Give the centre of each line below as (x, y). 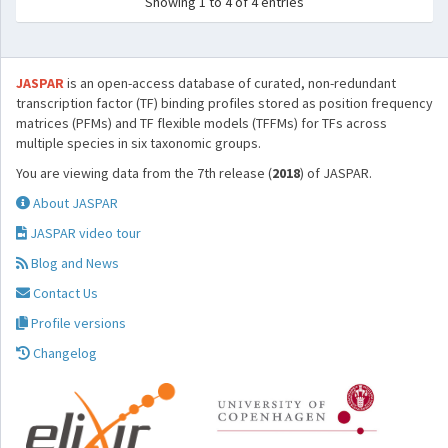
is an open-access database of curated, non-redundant (230, 83)
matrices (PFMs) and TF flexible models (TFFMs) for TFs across (201, 123)
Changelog (63, 353)
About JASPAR (74, 203)
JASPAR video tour (84, 233)
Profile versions (77, 323)
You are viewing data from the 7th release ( (144, 173)
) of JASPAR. (336, 173)
